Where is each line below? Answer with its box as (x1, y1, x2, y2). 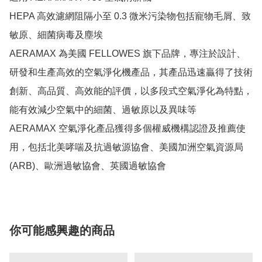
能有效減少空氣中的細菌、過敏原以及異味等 (9, 105, 196, 115)
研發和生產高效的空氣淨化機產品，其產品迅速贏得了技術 (9, 67, 253, 78)
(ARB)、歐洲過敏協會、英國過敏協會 (9, 161, 166, 171)
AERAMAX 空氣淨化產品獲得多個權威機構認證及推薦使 (9, 123, 246, 134)
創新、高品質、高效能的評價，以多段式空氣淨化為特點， (9, 86, 253, 96)
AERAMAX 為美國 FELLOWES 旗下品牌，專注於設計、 (9, 49, 246, 59)
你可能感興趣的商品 (9, 224, 115, 237)
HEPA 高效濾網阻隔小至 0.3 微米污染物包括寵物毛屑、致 (9, 11, 251, 22)
